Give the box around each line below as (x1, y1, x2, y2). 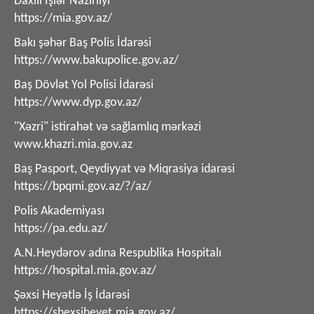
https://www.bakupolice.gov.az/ (14, 53, 179, 67)
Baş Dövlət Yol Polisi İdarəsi (14, 78, 153, 92)
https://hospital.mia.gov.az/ (14, 264, 156, 278)
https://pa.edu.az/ (14, 221, 107, 235)
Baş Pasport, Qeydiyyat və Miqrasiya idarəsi (14, 162, 235, 176)
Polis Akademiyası (14, 204, 104, 218)
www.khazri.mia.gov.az (14, 137, 132, 151)
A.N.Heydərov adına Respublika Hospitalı (14, 246, 221, 260)
